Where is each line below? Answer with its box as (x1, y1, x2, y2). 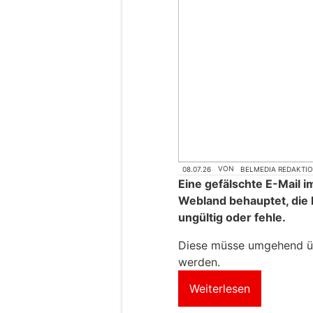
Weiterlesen (189, 281, 250, 296)
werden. (178, 254, 220, 269)
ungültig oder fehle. (178, 210, 286, 224)
